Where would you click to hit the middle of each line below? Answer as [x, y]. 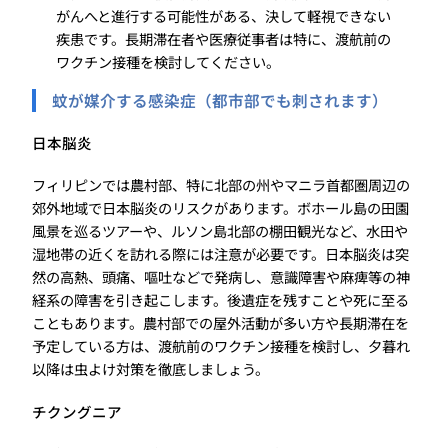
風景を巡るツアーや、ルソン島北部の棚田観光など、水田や [220, 231]
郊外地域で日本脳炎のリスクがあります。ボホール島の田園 [220, 208]
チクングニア [77, 411]
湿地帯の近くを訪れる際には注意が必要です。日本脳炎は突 [220, 254]
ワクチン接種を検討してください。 [168, 62]
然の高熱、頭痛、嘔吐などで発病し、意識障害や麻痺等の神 [221, 277]
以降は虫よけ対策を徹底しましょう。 [150, 369]
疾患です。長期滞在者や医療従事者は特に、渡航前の [223, 39]
